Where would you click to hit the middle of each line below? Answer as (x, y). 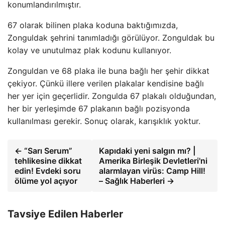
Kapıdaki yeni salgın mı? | (148, 151)
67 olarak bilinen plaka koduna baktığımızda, (93, 25)
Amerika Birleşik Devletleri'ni (153, 161)
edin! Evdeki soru (48, 171)
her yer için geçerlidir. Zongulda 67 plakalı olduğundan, (112, 96)
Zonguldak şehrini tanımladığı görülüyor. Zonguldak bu (111, 38)
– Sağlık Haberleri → (137, 181)
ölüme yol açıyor (46, 181)
